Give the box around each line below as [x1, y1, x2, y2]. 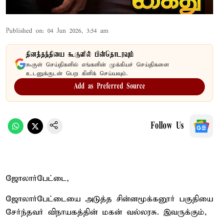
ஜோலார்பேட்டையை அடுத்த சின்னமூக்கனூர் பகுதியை [6, 194, 213, 204]
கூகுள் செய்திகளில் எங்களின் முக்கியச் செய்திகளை [26, 61, 169, 68]
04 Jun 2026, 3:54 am [47, 26, 109, 35]
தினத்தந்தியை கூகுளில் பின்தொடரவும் [26, 50, 134, 59]
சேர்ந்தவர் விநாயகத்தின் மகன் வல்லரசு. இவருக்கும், [6, 207, 207, 218]
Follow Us [151, 121, 184, 131]
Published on [6, 26, 43, 35]
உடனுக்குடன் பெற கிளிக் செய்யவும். [26, 69, 128, 77]
